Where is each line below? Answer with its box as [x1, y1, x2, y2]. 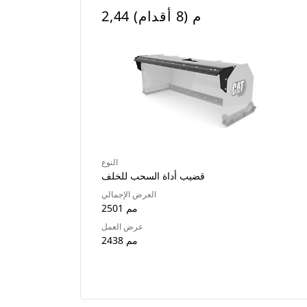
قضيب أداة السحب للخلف [101, 169, 205, 182]
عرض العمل [101, 221, 143, 232]
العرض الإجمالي [101, 188, 156, 200]
